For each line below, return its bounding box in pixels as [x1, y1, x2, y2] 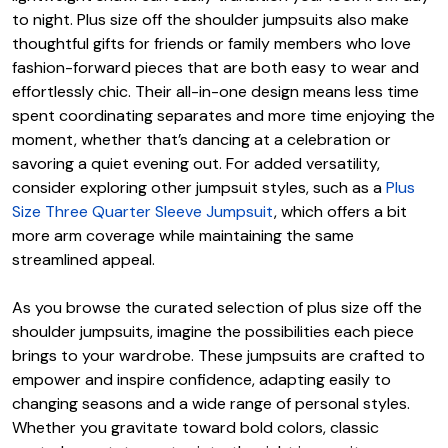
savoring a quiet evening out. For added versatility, [12, 153, 380, 175]
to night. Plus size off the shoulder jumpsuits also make [12, 9, 409, 31]
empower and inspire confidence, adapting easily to [12, 369, 391, 391]
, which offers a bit [274, 201, 407, 223]
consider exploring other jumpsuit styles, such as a [12, 177, 386, 199]
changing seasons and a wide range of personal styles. [12, 393, 410, 415]
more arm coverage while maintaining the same [12, 225, 354, 247]
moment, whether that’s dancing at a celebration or [12, 129, 391, 151]
